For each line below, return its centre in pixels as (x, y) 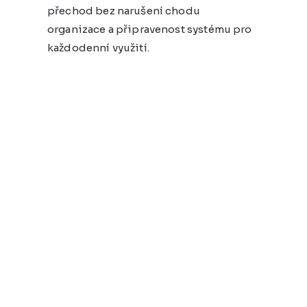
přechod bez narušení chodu (124, 10)
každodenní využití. (98, 47)
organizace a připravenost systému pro (150, 29)
